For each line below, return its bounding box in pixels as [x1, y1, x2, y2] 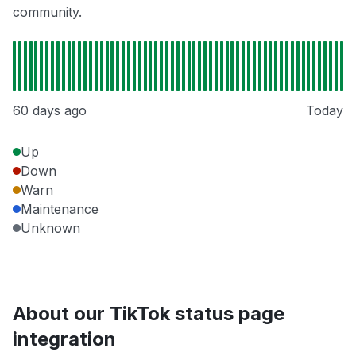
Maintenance [21, 201, 99, 218]
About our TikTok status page [13, 302, 284, 326]
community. [13, 4, 82, 21]
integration [13, 327, 116, 351]
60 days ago [13, 103, 87, 119]
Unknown [21, 220, 80, 237]
